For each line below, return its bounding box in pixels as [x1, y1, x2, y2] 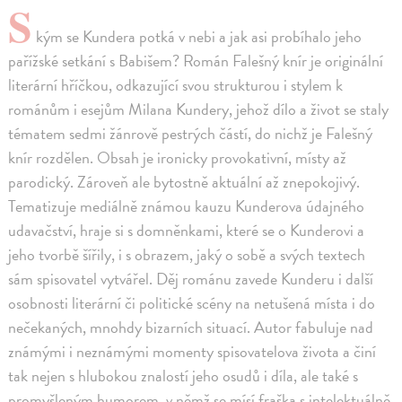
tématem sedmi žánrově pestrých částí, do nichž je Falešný [8, 121, 373, 146]
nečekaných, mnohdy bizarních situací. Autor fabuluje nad [8, 315, 374, 340]
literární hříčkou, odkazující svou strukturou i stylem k [8, 73, 344, 98]
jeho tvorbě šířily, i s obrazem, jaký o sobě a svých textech [8, 242, 366, 267]
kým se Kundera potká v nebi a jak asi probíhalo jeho [32, 24, 363, 49]
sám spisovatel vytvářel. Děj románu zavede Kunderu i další [8, 267, 374, 292]
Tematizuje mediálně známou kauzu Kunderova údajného [8, 194, 365, 219]
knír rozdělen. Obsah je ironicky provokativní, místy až [8, 145, 347, 170]
